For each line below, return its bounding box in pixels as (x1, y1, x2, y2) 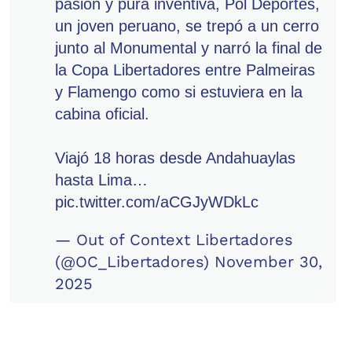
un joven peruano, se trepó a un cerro (55, 17, 319, 35)
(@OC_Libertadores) (55, 252, 214, 271)
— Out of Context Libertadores (55, 230, 293, 249)
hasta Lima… (55, 171, 148, 189)
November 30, (214, 252, 322, 271)
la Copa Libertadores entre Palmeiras (55, 61, 315, 79)
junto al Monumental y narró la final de (55, 39, 322, 57)
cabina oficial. (55, 105, 149, 123)
